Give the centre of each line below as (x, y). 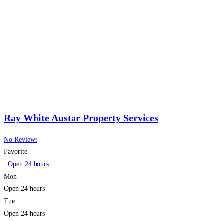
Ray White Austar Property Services (81, 118)
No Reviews (21, 139)
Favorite (16, 151)
